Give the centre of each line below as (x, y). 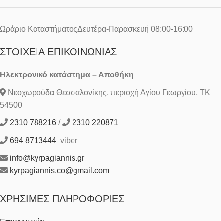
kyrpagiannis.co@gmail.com (59, 170)
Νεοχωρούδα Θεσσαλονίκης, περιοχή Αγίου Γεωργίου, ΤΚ (108, 92)
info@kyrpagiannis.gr (47, 158)
